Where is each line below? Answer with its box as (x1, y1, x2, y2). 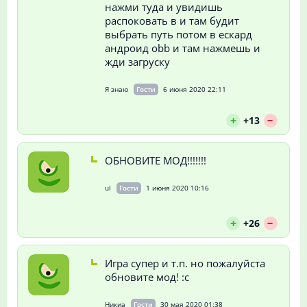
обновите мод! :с (104, 269, 189, 284)
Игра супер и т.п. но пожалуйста (104, 256, 265, 270)
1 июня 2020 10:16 (145, 182, 209, 193)
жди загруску (104, 54, 170, 69)
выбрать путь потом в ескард (104, 27, 252, 41)
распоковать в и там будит (104, 13, 239, 27)
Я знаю (104, 84, 128, 94)
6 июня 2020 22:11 (162, 84, 226, 94)
